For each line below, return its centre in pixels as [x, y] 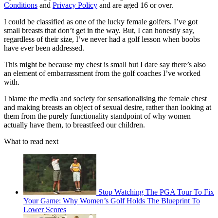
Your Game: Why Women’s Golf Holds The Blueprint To [112, 201]
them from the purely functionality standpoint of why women [97, 116]
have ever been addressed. [44, 48]
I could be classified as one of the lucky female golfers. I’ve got [101, 22]
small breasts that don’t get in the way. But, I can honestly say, [99, 31]
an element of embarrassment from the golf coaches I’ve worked [102, 73]
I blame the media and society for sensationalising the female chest [105, 99]
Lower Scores [45, 210]
